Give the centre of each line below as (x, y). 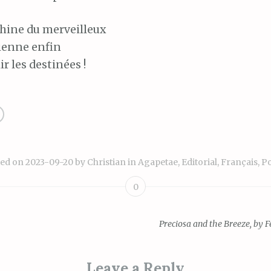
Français (239, 162)
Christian (106, 162)
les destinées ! (47, 64)
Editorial (199, 162)
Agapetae (158, 162)
